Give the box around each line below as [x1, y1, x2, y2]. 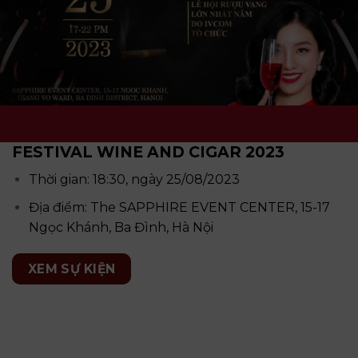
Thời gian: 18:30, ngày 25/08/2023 [28, 172, 240, 188]
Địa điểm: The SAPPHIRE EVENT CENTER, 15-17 [28, 199, 330, 215]
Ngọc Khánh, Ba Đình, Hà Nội [28, 219, 213, 235]
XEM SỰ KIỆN [27, 261, 116, 277]
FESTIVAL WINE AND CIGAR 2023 [12, 142, 284, 162]
